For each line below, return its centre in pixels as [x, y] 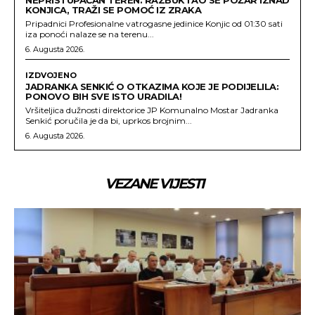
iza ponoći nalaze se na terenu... [90, 34]
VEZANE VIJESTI [154, 184]
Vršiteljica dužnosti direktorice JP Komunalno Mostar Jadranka [152, 110]
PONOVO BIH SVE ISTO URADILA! [103, 97]
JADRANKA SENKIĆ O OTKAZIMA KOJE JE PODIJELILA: [152, 87]
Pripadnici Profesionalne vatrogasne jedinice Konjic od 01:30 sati [154, 24]
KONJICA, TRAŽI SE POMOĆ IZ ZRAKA [113, 10]
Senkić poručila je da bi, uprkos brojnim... [109, 121]
